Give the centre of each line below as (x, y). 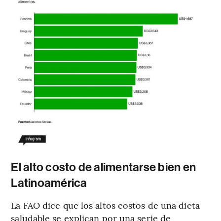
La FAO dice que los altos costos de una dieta (105, 205)
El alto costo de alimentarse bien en (104, 167)
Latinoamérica (49, 183)
